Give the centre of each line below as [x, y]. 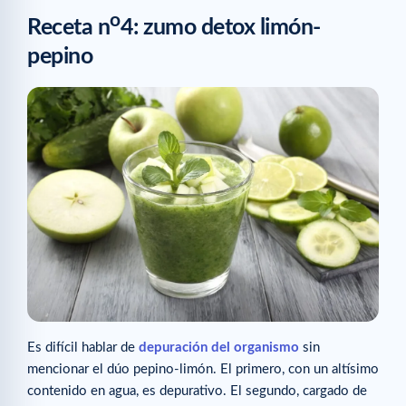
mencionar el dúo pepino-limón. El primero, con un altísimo [203, 370]
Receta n [68, 28]
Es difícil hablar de [81, 348]
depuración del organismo [219, 348]
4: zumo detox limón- [220, 28]
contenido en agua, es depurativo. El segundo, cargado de [197, 391]
